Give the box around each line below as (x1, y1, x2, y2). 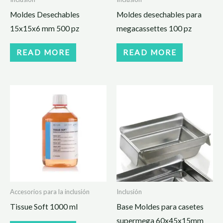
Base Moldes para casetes (116, 202, 204, 211)
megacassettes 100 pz (116, 24, 192, 33)
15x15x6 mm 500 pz (10, 24, 79, 33)
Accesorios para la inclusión (10, 187, 90, 196)
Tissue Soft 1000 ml (10, 202, 78, 211)
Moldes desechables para (116, 10, 202, 19)
